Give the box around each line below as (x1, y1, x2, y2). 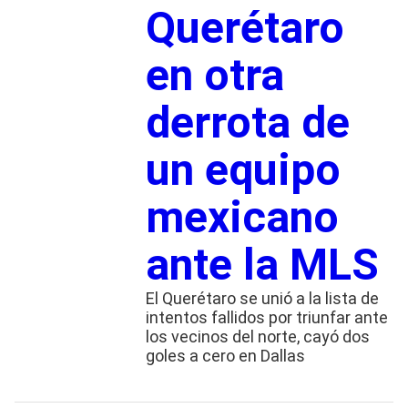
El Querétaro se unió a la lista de (145, 289, 379, 309)
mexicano (145, 191, 339, 244)
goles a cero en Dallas (145, 346, 305, 366)
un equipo (145, 144, 341, 197)
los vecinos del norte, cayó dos (145, 327, 370, 347)
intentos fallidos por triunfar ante (145, 308, 388, 328)
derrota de (145, 97, 350, 149)
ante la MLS (145, 239, 379, 291)
